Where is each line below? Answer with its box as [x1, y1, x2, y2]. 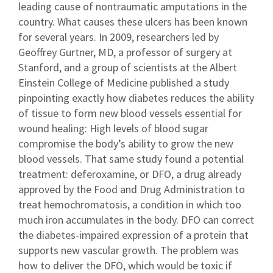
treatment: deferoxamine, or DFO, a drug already [18, 167, 241, 182]
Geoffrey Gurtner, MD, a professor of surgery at [18, 45, 232, 60]
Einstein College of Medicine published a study [18, 76, 229, 90]
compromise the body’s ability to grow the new [18, 136, 233, 151]
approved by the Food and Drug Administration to [18, 182, 245, 197]
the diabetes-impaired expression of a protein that [18, 228, 249, 243]
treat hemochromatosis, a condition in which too [18, 197, 241, 212]
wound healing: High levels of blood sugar [18, 121, 208, 136]
